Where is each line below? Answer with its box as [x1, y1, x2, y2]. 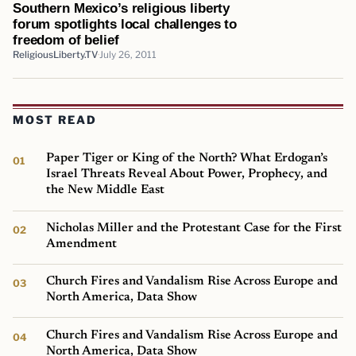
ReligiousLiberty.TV [13, 48, 98, 60]
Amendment [46, 237, 118, 250]
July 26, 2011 [99, 48, 157, 60]
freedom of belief [13, 31, 119, 48]
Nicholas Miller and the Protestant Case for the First [46, 221, 342, 234]
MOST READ [13, 113, 97, 127]
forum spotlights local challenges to [13, 15, 238, 32]
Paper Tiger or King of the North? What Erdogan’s [46, 152, 328, 165]
